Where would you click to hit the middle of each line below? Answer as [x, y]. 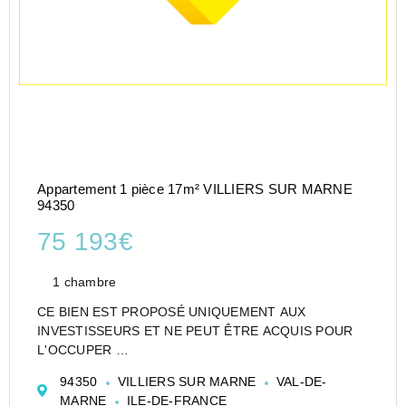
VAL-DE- [300, 382]
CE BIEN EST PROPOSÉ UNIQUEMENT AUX [172, 312]
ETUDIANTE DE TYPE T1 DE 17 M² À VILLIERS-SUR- [198, 388]
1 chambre [85, 281]
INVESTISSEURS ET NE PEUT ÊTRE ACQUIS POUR [195, 331]
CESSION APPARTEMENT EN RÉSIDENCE [166, 369]
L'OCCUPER [77, 350]
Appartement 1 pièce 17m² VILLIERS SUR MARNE [195, 188]
